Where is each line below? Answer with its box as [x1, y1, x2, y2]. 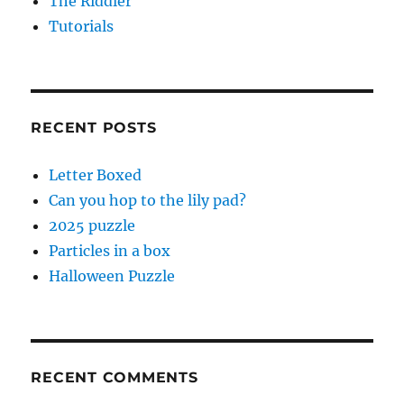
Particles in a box [49, 241, 171, 260]
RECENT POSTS [31, 118, 157, 136]
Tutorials [49, 16, 115, 35]
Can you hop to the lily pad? [49, 190, 247, 209]
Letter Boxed [49, 165, 142, 184]
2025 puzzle [49, 216, 136, 234]
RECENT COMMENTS [31, 368, 198, 386]
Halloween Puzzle [49, 266, 176, 285]
